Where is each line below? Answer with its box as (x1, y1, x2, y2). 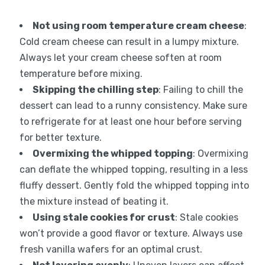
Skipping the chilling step (32, 83, 159, 95)
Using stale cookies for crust (32, 211, 175, 223)
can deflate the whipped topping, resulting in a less (19, 163, 248, 175)
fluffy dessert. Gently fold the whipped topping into (19, 179, 249, 191)
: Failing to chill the (158, 83, 243, 95)
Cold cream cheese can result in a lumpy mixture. (19, 35, 239, 47)
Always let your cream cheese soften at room (19, 51, 222, 63)
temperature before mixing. (19, 67, 143, 79)
